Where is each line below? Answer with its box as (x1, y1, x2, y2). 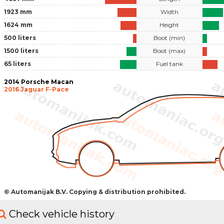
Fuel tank (155, 59, 183, 67)
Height (159, 20, 179, 28)
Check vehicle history (9, 208, 114, 220)
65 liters (3, 59, 31, 67)
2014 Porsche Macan (3, 77, 73, 85)
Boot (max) (153, 46, 186, 54)
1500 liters (3, 46, 38, 54)
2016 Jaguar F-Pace (3, 85, 69, 93)
